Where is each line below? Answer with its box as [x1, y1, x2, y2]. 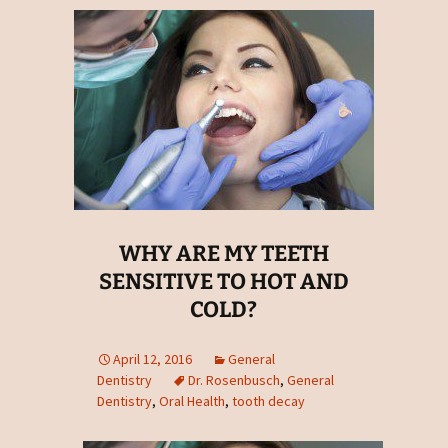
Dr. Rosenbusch [187, 370, 280, 389]
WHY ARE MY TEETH [118, 239, 329, 267]
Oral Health [158, 391, 225, 410]
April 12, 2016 [112, 349, 192, 368]
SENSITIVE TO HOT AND [98, 267, 349, 295]
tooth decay [231, 391, 305, 410]
